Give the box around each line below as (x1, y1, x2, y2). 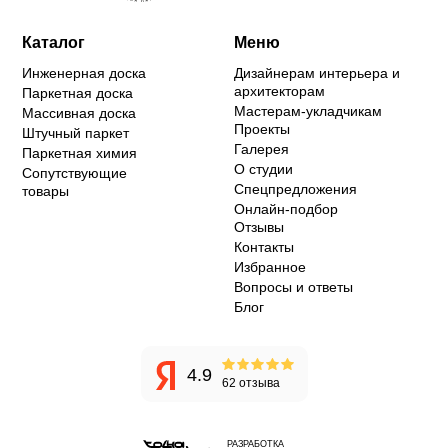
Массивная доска (21, 104, 136, 121)
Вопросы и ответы (234, 278, 353, 295)
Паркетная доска (21, 84, 133, 101)
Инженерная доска (21, 64, 146, 81)
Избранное (234, 258, 306, 275)
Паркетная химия (21, 144, 137, 161)
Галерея (234, 140, 289, 157)
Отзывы (234, 218, 284, 235)
